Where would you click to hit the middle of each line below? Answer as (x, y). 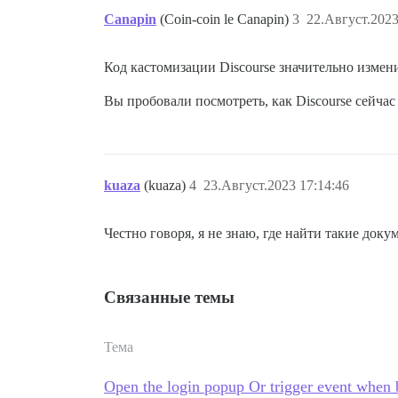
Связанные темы (169, 298)
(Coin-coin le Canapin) (226, 20)
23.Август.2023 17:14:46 (276, 186)
